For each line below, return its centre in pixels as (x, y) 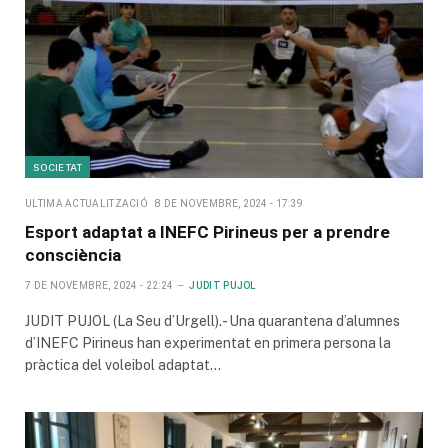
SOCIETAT (58, 167)
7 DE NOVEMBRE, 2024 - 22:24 (99, 286)
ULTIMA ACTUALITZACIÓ (86, 204)
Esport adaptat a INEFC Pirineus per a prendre (207, 232)
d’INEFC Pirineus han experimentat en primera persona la (208, 343)
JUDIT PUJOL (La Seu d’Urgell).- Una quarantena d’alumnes (212, 321)
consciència (73, 255)
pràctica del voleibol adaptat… (123, 365)
